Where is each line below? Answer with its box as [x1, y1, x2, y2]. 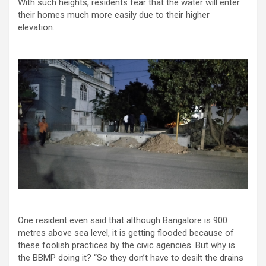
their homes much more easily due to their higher [18, 9, 210, 20]
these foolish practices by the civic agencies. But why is [18, 239, 235, 251]
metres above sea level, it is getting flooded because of [18, 227, 234, 238]
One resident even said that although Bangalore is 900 [18, 214, 227, 226]
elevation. [18, 21, 55, 33]
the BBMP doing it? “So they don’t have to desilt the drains [18, 252, 243, 263]
